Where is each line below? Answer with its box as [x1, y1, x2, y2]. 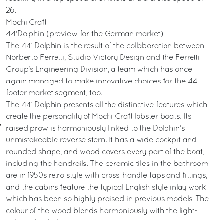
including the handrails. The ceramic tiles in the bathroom [6, 161, 208, 167]
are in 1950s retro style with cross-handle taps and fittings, [6, 172, 207, 179]
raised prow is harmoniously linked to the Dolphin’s [6, 125, 185, 132]
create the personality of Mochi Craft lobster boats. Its [6, 113, 191, 120]
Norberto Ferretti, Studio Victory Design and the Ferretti [6, 55, 200, 61]
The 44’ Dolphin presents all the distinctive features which [6, 102, 207, 109]
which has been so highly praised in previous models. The [6, 196, 209, 203]
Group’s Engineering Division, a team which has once [6, 66, 192, 73]
